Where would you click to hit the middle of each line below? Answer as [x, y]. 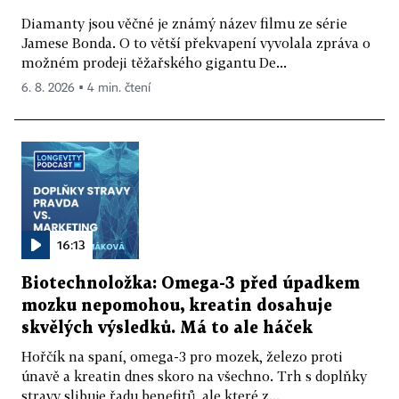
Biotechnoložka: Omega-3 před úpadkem [191, 283]
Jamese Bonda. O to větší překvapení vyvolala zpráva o [196, 42]
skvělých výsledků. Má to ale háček [167, 328]
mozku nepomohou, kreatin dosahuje [177, 305]
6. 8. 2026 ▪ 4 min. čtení [86, 88]
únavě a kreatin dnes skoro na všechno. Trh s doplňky [194, 375]
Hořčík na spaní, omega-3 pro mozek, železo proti [182, 356]
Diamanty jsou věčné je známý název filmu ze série [184, 23]
